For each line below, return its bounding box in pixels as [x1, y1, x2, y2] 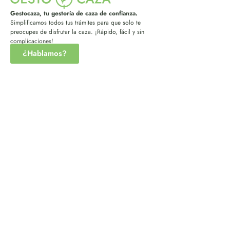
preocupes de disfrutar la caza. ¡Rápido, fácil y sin [10, 27, 144, 37]
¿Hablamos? [23, 47, 67, 59]
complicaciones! [10, 36, 53, 46]
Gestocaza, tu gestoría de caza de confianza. [10, 9, 138, 18]
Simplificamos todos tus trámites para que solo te [10, 18, 141, 28]
